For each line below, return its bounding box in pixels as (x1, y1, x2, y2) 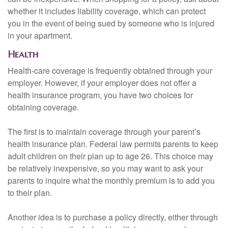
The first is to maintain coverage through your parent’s (8, 126, 201, 138)
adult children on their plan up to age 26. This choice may (8, 150, 213, 162)
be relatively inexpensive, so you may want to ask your (8, 162, 203, 175)
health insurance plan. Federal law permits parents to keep (8, 138, 218, 150)
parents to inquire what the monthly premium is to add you (8, 175, 215, 187)
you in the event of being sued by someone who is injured (8, 17, 214, 30)
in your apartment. (8, 30, 72, 42)
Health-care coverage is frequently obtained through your (8, 65, 212, 77)
